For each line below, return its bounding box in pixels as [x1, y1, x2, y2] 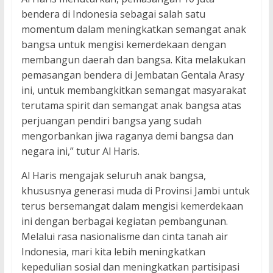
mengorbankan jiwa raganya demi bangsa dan [21, 129, 233, 143]
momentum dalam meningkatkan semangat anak [21, 23, 246, 37]
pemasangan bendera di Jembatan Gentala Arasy [21, 68, 244, 82]
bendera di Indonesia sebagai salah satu [21, 7, 205, 21]
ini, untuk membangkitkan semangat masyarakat [21, 83, 246, 97]
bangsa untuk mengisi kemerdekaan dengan [21, 38, 226, 52]
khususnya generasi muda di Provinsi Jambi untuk [21, 184, 250, 198]
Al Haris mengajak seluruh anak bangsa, [21, 169, 206, 183]
